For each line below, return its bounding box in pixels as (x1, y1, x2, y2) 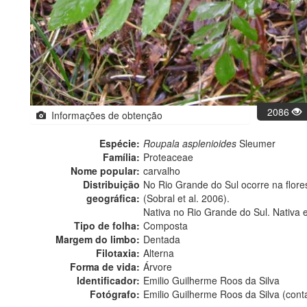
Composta (143, 219, 188, 233)
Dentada (143, 232, 180, 247)
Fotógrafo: (90, 287, 140, 302)
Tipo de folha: (74, 219, 140, 233)
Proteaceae (143, 150, 193, 164)
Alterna (143, 246, 174, 260)
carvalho (143, 164, 180, 178)
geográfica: (86, 191, 140, 206)
